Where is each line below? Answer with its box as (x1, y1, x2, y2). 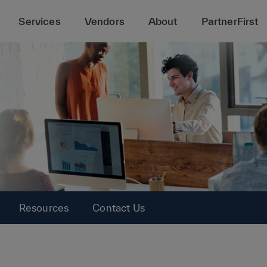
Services (18, 15, 61, 27)
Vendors (84, 15, 125, 27)
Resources (18, 202, 69, 213)
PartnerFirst (201, 15, 259, 27)
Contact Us (92, 202, 145, 213)
